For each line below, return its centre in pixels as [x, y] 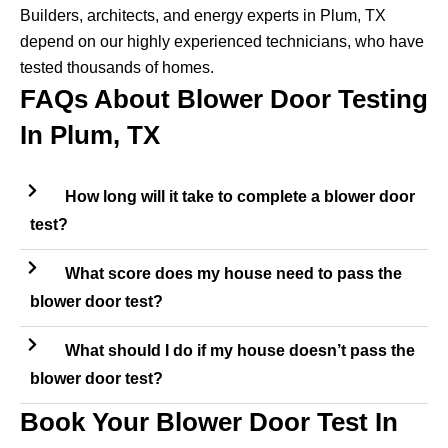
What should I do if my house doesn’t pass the [239, 351]
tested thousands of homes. [117, 68]
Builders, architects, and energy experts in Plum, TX [203, 16]
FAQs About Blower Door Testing [224, 99]
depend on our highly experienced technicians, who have [222, 42]
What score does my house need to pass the [233, 274]
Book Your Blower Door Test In [209, 422]
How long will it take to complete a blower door [239, 197]
